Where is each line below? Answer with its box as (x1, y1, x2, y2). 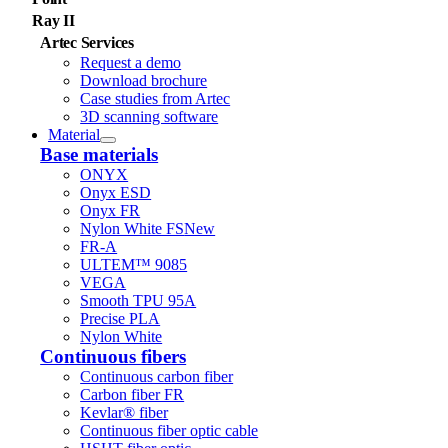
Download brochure (80, 72, 208, 89)
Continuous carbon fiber (80, 368, 234, 385)
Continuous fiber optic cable (80, 422, 259, 439)
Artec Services (40, 34, 134, 51)
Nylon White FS (80, 220, 185, 237)
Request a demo (80, 54, 182, 71)
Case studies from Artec (80, 90, 231, 107)
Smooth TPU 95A (80, 292, 197, 309)
